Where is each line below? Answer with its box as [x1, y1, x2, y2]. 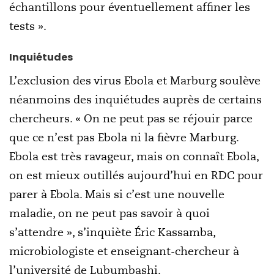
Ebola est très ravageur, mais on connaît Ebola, [9, 149, 259, 163]
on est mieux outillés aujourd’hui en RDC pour [9, 168, 263, 182]
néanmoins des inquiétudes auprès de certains [9, 92, 262, 106]
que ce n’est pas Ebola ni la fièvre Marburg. [9, 130, 239, 144]
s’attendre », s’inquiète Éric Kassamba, [9, 225, 215, 239]
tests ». [9, 19, 46, 33]
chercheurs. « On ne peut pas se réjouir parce [9, 111, 253, 125]
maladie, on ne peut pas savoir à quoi [9, 206, 210, 220]
